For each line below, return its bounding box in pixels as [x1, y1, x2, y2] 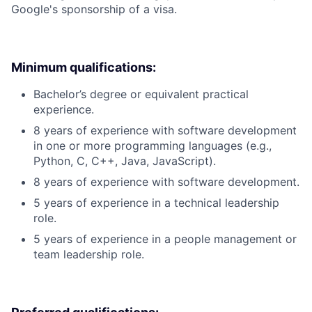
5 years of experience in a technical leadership [33, 195, 279, 210]
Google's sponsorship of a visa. [11, 1, 177, 16]
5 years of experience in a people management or [33, 231, 297, 246]
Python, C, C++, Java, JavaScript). [33, 153, 216, 168]
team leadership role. [33, 247, 144, 261]
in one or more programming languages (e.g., [33, 138, 272, 153]
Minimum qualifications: [11, 59, 156, 75]
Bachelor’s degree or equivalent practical [33, 86, 249, 101]
